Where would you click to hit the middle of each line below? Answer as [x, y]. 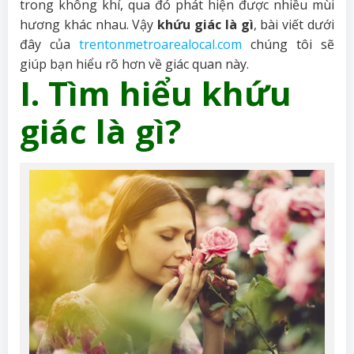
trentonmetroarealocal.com [160, 44]
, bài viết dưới [294, 24]
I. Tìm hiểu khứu [156, 93]
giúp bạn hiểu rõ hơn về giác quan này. [134, 64]
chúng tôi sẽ [288, 44]
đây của [49, 44]
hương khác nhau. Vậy [89, 24]
